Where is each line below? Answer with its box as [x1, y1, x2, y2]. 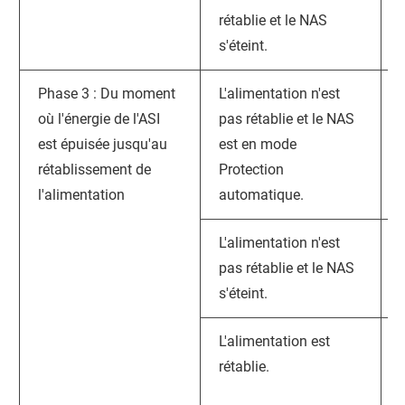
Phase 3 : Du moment [38, 85, 175, 102]
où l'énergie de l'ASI [38, 110, 160, 127]
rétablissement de [38, 161, 151, 178]
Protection [219, 161, 284, 178]
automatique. [219, 186, 304, 203]
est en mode [219, 136, 297, 153]
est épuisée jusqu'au [38, 136, 167, 153]
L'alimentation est [219, 333, 330, 350]
